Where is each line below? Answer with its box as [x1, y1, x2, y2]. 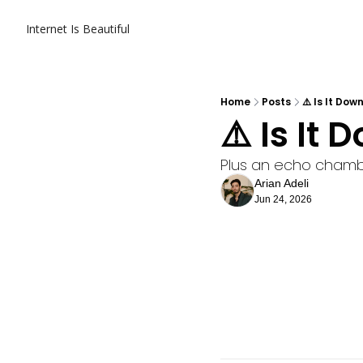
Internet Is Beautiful [26, 21, 130, 36]
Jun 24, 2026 [254, 194, 312, 205]
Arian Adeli [254, 177, 309, 190]
